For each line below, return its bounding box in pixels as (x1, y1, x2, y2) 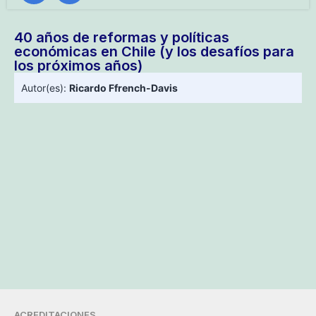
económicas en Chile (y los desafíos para (14, 43, 294, 61)
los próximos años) (14, 57, 142, 75)
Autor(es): (21, 82, 69, 95)
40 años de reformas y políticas (14, 29, 229, 47)
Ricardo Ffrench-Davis (69, 82, 178, 95)
